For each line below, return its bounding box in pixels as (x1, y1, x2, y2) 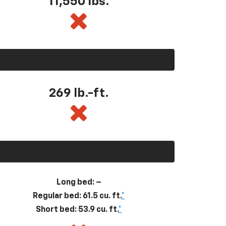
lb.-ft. (73, 87, 109, 99)
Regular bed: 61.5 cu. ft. (33, 192, 121, 200)
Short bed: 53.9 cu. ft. (36, 205, 118, 214)
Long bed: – (56, 178, 101, 187)
